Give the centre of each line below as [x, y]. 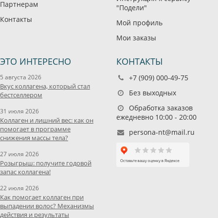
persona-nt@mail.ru [162, 132]
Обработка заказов [160, 108]
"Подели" [132, 8]
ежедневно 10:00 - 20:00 [156, 117]
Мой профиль [139, 23]
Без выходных [152, 93]
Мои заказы [136, 38]
